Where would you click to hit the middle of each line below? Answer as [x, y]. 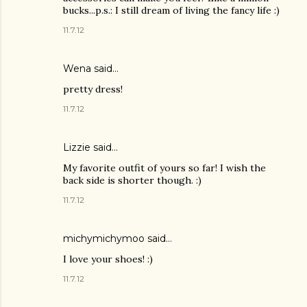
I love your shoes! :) [108, 259]
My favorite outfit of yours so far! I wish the [164, 168]
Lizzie [77, 148]
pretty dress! [93, 89]
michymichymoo [104, 239]
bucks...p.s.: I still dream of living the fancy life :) [171, 11]
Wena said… [91, 69]
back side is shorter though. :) [132, 181]
